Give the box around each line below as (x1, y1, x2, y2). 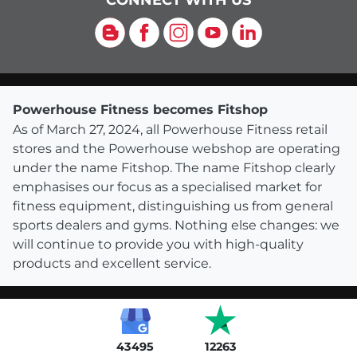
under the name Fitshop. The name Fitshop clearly (13, 160, 335, 176)
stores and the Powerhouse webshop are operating (13, 141, 340, 157)
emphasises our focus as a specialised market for (13, 179, 322, 195)
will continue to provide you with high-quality (13, 237, 304, 253)
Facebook (128, 20, 202, 38)
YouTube (197, 20, 261, 38)
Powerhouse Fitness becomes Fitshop (13, 102, 268, 118)
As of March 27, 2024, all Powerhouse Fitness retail (13, 122, 328, 138)
